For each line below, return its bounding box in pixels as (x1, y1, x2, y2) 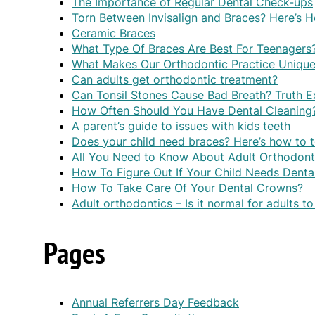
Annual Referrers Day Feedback (72, 295, 239, 310)
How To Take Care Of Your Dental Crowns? (72, 180, 303, 195)
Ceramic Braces (72, 25, 155, 40)
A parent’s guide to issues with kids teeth (72, 118, 290, 133)
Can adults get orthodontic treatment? (72, 72, 278, 86)
